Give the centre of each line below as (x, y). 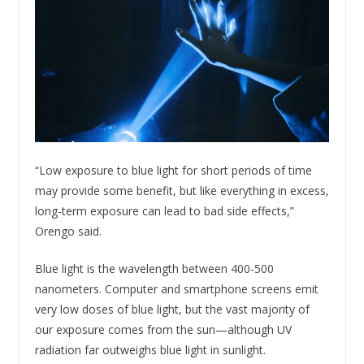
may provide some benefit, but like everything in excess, (182, 191)
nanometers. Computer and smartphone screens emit (176, 289)
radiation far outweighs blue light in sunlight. (150, 350)
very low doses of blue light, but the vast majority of (172, 310)
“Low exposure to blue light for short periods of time (173, 171)
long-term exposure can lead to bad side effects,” (164, 211)
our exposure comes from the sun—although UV (163, 330)
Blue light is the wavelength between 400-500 (154, 269)
